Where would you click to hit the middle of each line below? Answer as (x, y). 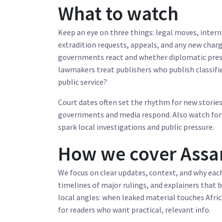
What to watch (118, 13)
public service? (83, 82)
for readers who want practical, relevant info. (134, 210)
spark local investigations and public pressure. (136, 127)
